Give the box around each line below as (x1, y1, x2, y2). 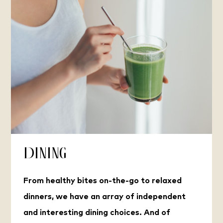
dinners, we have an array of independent (23, 193, 186, 201)
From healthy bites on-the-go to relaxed (23, 177, 182, 185)
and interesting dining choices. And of (23, 209, 170, 217)
